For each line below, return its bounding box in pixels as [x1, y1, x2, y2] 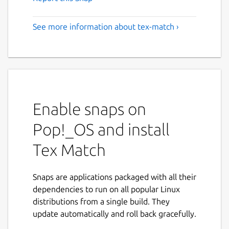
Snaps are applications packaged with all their [33, 172, 196, 181]
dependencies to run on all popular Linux [33, 185, 180, 194]
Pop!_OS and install [33, 120, 170, 139]
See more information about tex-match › [33, 22, 179, 32]
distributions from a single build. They [33, 197, 170, 206]
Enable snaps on [33, 99, 146, 118]
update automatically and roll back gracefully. [33, 209, 196, 218]
